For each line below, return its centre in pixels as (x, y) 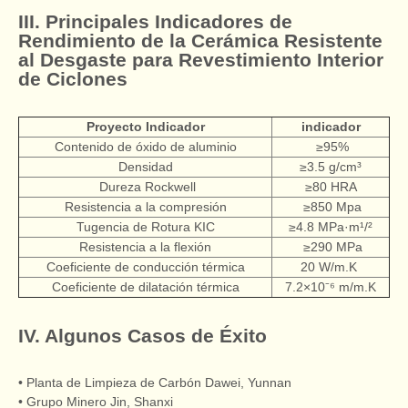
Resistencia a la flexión (145, 246)
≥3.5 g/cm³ (331, 166)
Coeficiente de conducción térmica (145, 266)
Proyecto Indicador (145, 126)
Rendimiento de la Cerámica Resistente (200, 40)
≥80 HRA (331, 186)
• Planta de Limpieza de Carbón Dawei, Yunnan (155, 382)
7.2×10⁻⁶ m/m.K (331, 286)
